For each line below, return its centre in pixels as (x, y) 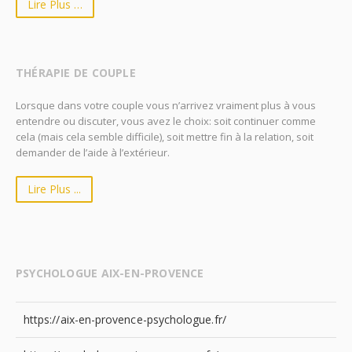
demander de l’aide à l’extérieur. (93, 152)
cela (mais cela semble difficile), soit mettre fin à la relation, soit (165, 137)
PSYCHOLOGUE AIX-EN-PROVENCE (110, 273)
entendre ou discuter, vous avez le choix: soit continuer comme (166, 121)
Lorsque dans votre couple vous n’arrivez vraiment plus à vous (166, 105)
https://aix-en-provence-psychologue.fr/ (125, 319)
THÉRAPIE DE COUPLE (76, 73)
